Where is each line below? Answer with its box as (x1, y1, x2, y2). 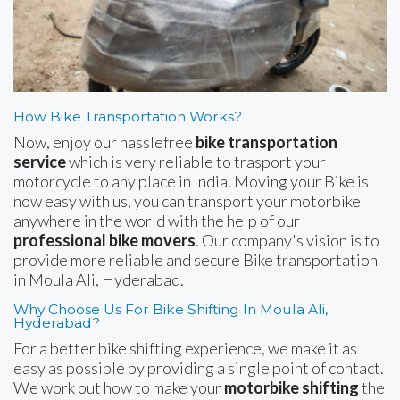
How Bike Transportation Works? (13, 107, 242, 125)
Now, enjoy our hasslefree (13, 131, 196, 152)
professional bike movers (13, 229, 196, 250)
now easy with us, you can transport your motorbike (13, 190, 361, 211)
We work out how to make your (13, 377, 224, 397)
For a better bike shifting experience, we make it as (13, 337, 357, 358)
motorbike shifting (224, 377, 359, 397)
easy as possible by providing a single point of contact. (13, 357, 384, 378)
